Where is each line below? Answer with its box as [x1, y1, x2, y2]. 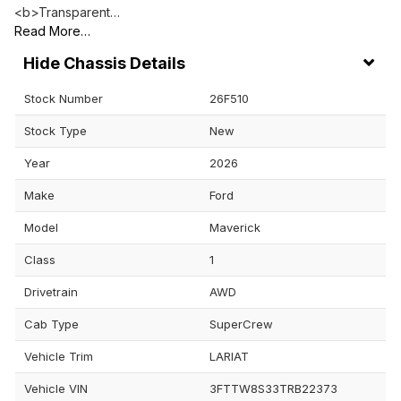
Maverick [209, 220, 260, 235]
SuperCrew [209, 317, 273, 332]
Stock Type [24, 124, 87, 139]
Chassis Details [64, 54, 185, 73]
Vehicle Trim [24, 349, 93, 364]
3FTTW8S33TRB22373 [209, 381, 337, 397]
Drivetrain [24, 285, 78, 300]
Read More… [14, 22, 90, 38]
